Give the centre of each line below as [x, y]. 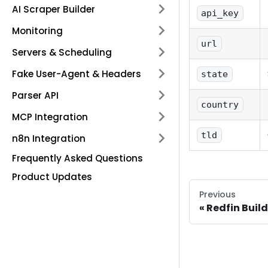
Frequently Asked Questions [77, 158]
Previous [217, 195]
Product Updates [52, 177]
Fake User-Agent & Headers [77, 74]
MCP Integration [50, 117]
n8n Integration [49, 138]
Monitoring [37, 31]
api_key [220, 13]
